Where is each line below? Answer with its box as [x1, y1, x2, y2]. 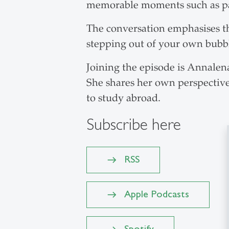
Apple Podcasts [124, 188, 189, 200]
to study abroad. [86, 91, 161, 105]
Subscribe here [86, 114, 181, 134]
